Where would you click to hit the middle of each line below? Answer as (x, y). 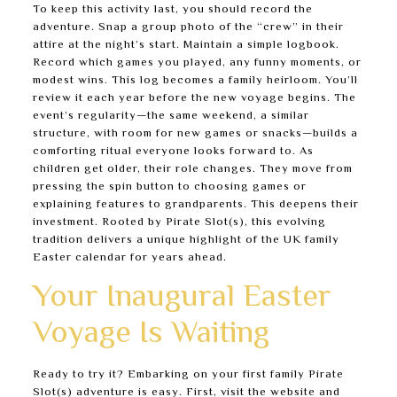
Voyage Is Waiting (151, 335)
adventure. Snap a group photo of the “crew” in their (188, 27)
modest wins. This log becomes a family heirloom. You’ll (195, 81)
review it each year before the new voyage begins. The (194, 98)
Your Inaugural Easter (182, 298)
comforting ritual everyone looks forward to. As (173, 152)
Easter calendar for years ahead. (129, 258)
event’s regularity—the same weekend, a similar (171, 116)
